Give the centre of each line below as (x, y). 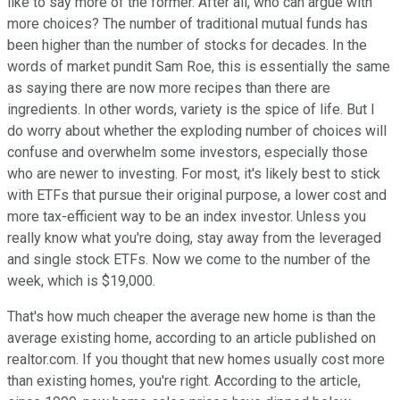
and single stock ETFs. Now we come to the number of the (189, 259)
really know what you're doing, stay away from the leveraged (194, 237)
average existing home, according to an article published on (192, 337)
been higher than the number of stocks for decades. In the (187, 45)
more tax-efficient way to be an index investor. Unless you (187, 216)
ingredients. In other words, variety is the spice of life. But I (191, 109)
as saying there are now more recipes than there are (169, 87)
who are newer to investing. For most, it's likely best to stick (194, 173)
